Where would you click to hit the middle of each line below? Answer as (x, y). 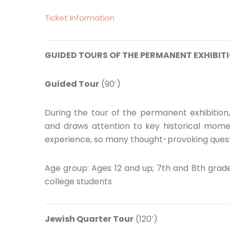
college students (78, 181)
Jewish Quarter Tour (89, 219)
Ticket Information (80, 17)
